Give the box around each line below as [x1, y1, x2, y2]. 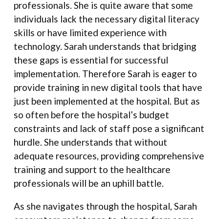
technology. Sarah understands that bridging [14, 41, 197, 52]
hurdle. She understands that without [14, 136, 167, 148]
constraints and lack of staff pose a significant [14, 123, 204, 134]
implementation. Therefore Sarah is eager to [14, 68, 197, 80]
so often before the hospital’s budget [14, 109, 169, 121]
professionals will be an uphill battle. [14, 177, 164, 189]
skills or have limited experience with [14, 27, 167, 39]
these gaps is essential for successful [14, 54, 168, 66]
